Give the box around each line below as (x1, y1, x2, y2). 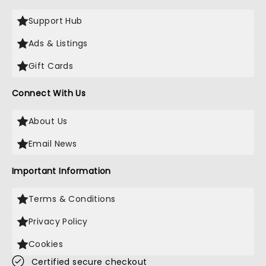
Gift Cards (28, 60, 74, 72)
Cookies (28, 238, 63, 250)
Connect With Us (12, 87, 86, 99)
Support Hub (28, 15, 83, 27)
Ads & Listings (28, 37, 88, 49)
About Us (28, 115, 68, 127)
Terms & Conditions (28, 193, 116, 205)
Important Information (12, 165, 111, 177)
